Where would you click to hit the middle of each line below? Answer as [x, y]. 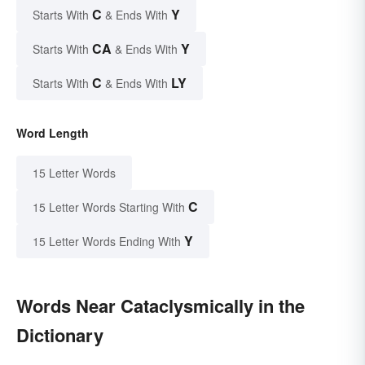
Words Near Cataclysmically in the [161, 306]
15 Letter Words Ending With [107, 242]
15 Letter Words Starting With [109, 207]
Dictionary [60, 335]
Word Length [53, 133]
